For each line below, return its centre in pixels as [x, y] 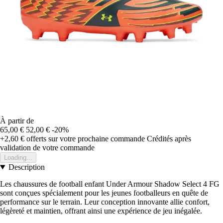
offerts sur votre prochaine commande [85, 139]
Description [26, 167]
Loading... [18, 158]
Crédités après [169, 139]
